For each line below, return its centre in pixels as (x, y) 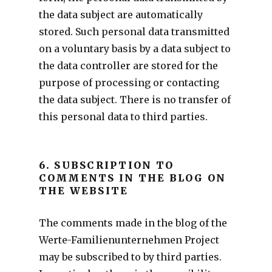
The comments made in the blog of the (133, 223)
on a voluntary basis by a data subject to (134, 48)
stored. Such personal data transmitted (134, 31)
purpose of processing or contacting (129, 82)
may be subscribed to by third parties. (130, 257)
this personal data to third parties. (123, 116)
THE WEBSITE (83, 190)
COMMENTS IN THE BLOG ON (132, 178)
